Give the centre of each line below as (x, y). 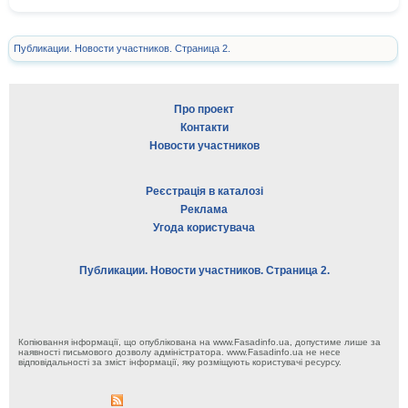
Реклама (204, 210)
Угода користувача (204, 228)
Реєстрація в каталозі (204, 192)
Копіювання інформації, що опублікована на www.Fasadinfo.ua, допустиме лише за (199, 342)
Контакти (204, 128)
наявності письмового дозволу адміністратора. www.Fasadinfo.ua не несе (179, 352)
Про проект (204, 110)
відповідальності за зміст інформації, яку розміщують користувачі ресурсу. (180, 362)
